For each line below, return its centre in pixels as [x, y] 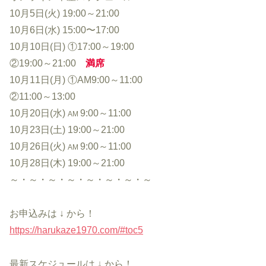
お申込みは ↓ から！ [52, 213]
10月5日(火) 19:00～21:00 [64, 13]
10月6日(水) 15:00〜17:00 [64, 30]
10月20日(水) [39, 113]
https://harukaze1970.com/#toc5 [76, 230]
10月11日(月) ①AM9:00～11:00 [76, 80]
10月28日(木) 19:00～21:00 [67, 163]
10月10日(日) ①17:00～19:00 [72, 46]
